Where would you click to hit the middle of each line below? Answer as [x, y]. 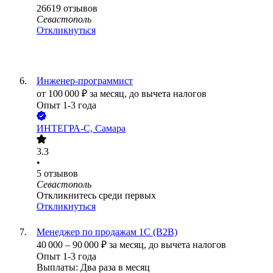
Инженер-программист [85, 81]
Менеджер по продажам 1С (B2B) [107, 232]
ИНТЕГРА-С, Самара [81, 129]
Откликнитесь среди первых [96, 196]
